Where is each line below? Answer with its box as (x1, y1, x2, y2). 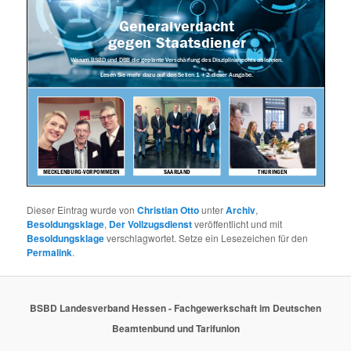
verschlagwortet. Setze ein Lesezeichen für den (104, 231, 309, 245)
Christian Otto (137, 203, 200, 218)
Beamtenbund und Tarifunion (111, 320, 240, 335)
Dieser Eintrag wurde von (27, 203, 138, 217)
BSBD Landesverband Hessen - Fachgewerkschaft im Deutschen (30, 300, 321, 315)
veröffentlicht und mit (192, 217, 283, 231)
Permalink (27, 245, 73, 260)
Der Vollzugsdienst (109, 217, 193, 232)
